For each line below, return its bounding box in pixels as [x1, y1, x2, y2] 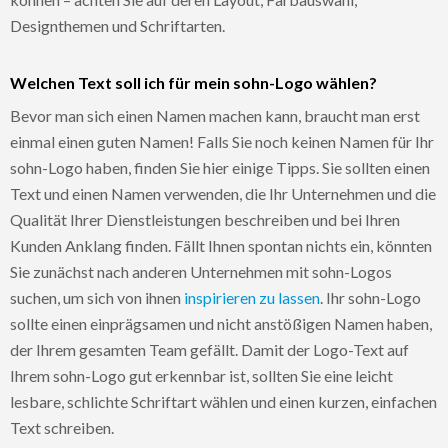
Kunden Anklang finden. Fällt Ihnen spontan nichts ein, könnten [10, 235, 432, 255]
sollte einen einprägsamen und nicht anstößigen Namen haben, [10, 313, 432, 333]
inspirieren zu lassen [184, 287, 320, 307]
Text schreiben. [10, 417, 114, 437]
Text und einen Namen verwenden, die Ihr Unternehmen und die [10, 183, 436, 203]
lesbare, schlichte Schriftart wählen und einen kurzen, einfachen [10, 391, 437, 411]
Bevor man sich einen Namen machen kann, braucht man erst [10, 105, 420, 125]
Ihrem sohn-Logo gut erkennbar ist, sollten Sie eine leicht [10, 365, 393, 385]
